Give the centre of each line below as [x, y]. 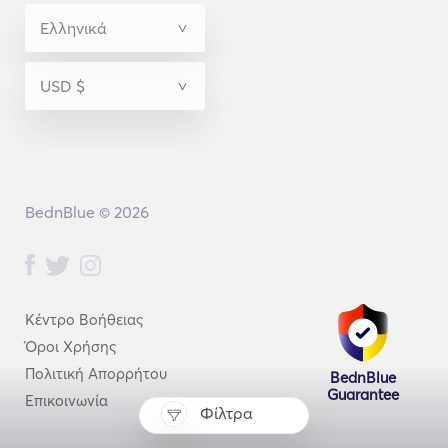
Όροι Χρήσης [70, 346]
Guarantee [363, 395]
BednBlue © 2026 [86, 212]
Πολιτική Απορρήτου [96, 373]
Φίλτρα [227, 413]
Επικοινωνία [66, 400]
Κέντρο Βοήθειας [84, 319]
